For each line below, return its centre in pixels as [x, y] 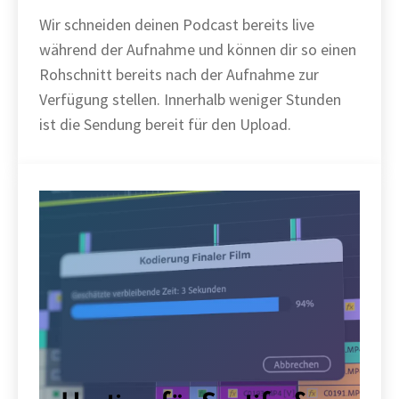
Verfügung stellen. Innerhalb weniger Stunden [190, 99]
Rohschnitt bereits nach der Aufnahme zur [179, 74]
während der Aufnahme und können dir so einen [198, 49]
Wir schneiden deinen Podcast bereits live [177, 24]
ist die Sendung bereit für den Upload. [165, 124]
